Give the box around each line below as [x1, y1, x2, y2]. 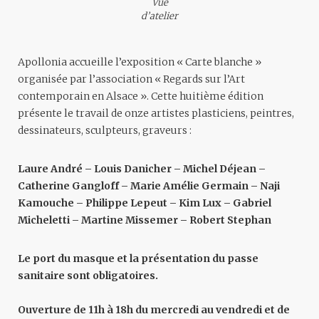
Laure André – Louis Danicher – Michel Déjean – [18, 162, 266, 175]
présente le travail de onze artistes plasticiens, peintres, [18, 106, 294, 120]
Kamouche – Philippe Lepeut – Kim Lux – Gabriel [18, 196, 271, 209]
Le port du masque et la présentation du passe [18, 251, 258, 265]
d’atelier [141, 9, 178, 22]
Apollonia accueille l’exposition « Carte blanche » [18, 55, 261, 68]
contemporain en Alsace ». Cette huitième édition [18, 89, 263, 103]
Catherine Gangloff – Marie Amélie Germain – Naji [18, 179, 280, 192]
